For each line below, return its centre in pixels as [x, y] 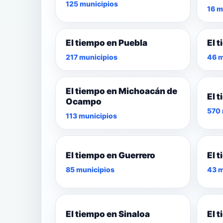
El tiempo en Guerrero [111, 155]
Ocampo [84, 102]
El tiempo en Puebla [107, 43]
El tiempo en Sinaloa [108, 214]
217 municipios [92, 57]
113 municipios [91, 116]
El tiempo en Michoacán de [121, 91]
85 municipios [90, 169]
